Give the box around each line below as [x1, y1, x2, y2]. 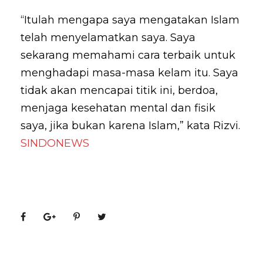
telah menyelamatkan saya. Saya [21, 31, 195, 44]
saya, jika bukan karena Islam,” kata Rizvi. [21, 119, 240, 132]
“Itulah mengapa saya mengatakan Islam [21, 13, 240, 26]
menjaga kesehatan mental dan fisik [21, 101, 215, 114]
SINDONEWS [21, 136, 89, 150]
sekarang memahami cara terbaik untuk [21, 48, 235, 62]
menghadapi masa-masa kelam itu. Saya [21, 66, 238, 79]
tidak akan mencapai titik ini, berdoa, [21, 83, 218, 97]
